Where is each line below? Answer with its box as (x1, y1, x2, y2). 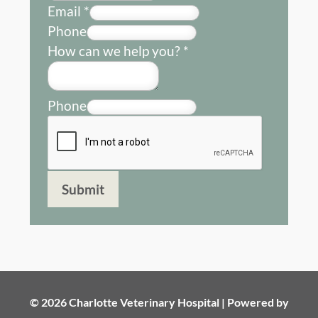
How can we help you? (47, 43, 183, 60)
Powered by (226, 295, 289, 309)
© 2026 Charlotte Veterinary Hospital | (29, 295, 227, 309)
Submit (61, 181, 104, 198)
